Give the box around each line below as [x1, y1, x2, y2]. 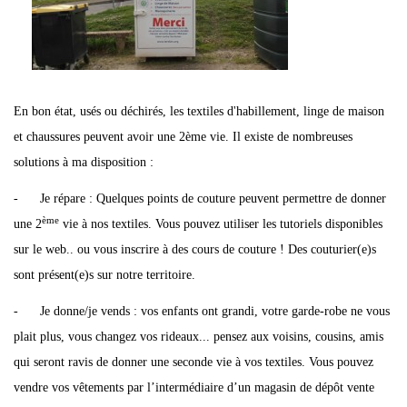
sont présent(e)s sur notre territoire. [14, 268, 195, 282]
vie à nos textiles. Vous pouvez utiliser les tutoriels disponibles [59, 217, 382, 231]
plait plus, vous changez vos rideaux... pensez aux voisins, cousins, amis [14, 330, 383, 343]
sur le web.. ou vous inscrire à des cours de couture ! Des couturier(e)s [14, 243, 376, 256]
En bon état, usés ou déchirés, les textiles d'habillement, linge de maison [14, 104, 384, 118]
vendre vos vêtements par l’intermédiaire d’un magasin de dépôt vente [14, 381, 374, 394]
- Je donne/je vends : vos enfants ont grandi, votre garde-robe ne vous [14, 304, 390, 318]
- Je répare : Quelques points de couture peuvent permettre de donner [14, 192, 386, 205]
